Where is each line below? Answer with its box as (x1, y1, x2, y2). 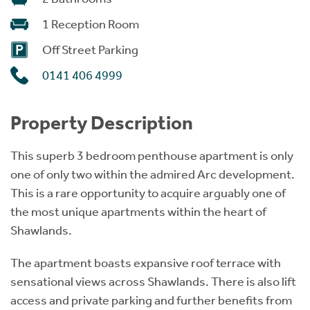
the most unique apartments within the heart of (10, 203, 266, 219)
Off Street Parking (42, 42, 138, 57)
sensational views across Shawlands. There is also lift (10, 273, 296, 289)
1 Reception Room (42, 16, 139, 32)
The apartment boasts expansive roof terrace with (10, 255, 281, 271)
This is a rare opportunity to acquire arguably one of (10, 185, 286, 201)
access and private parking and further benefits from (10, 292, 292, 308)
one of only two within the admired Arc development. (10, 166, 295, 182)
